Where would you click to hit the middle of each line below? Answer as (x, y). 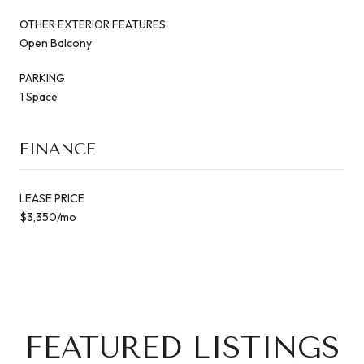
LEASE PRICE (52, 198)
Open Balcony (56, 43)
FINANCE (58, 149)
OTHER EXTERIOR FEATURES (93, 24)
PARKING (42, 78)
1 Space (39, 96)
